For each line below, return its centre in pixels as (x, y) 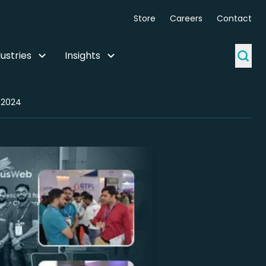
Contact (234, 18)
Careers (186, 18)
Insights (83, 56)
